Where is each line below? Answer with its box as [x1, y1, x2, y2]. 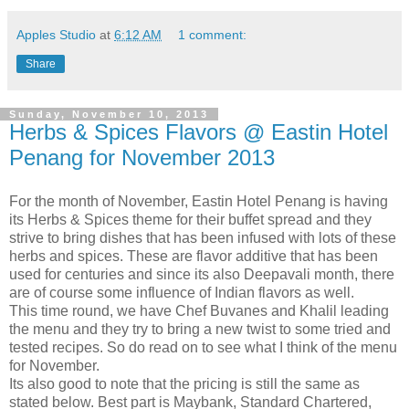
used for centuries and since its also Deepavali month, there [9, 266, 394, 282]
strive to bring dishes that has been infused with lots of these [9, 229, 396, 246]
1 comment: [178, 27, 247, 42]
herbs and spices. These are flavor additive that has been [9, 247, 378, 264]
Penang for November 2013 [9, 145, 275, 170]
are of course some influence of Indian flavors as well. [9, 284, 354, 300]
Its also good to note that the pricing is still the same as [9, 375, 360, 392]
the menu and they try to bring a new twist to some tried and [9, 320, 391, 337]
